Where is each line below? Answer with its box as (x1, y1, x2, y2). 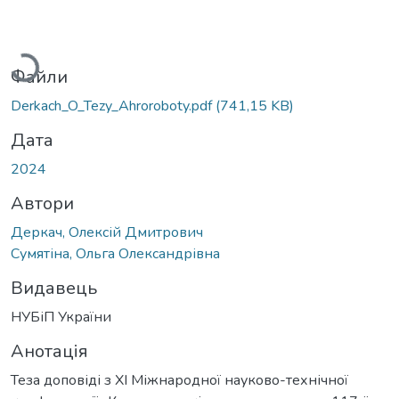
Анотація (11, 338, 88, 363)
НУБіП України (11, 306, 111, 327)
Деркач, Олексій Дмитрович (11, 222, 203, 242)
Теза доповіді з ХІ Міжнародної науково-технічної (11, 370, 348, 390)
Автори (11, 191, 74, 216)
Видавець (11, 275, 97, 300)
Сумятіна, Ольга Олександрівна (11, 243, 220, 264)
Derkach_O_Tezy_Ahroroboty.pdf (11, 95, 216, 116)
